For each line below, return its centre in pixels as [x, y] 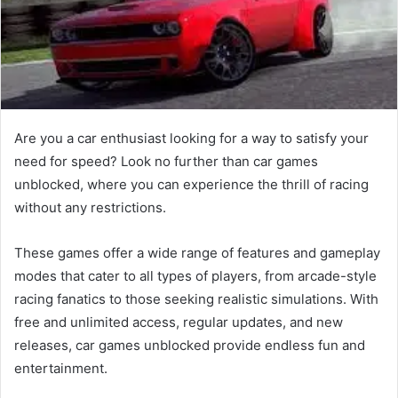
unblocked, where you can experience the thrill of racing [191, 184]
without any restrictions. [90, 207]
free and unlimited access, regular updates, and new [179, 322]
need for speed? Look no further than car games [166, 161]
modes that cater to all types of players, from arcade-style [195, 275]
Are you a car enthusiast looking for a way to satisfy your [191, 138]
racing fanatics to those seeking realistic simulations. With [196, 298]
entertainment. [61, 368]
